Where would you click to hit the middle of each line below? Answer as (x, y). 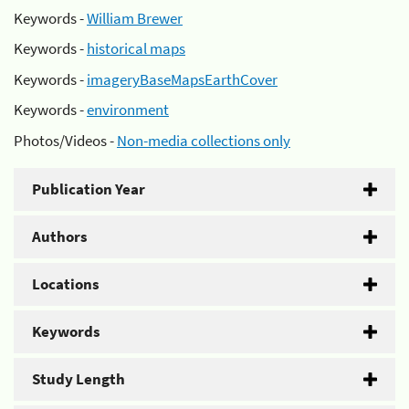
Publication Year (89, 189)
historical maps (136, 48)
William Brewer (135, 18)
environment (128, 110)
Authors (60, 236)
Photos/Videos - (65, 140)
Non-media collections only (204, 140)
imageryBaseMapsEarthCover (182, 79)
